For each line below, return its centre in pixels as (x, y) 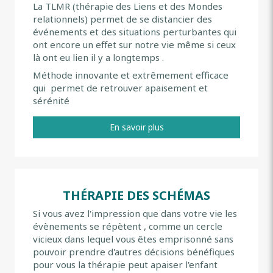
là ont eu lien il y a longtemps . (98, 57)
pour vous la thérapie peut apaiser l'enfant (125, 264)
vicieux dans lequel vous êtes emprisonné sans (133, 239)
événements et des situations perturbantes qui (135, 31)
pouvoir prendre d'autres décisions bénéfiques (134, 251)
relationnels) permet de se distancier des (122, 19)
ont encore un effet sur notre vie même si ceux (134, 44)
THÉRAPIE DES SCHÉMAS (136, 195)
